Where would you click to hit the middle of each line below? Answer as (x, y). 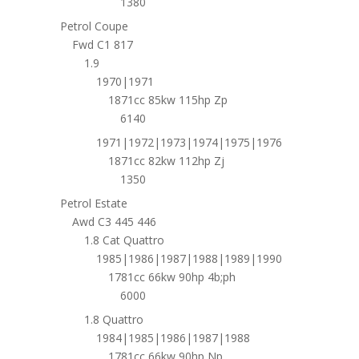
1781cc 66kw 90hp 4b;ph (171, 277)
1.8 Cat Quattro (124, 240)
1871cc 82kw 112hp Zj (166, 161)
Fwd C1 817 (102, 44)
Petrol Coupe (94, 26)
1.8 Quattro (113, 319)
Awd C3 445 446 (114, 222)
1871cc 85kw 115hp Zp (167, 100)
